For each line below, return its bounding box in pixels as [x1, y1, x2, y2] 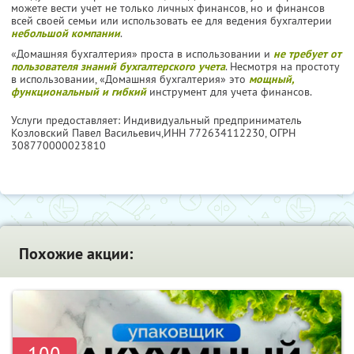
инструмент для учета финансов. [146, 84, 312, 99]
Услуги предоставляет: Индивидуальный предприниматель [11, 112, 302, 127]
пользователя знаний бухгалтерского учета [11, 58, 225, 73]
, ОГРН [265, 125, 296, 140]
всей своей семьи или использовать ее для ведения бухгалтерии [11, 13, 332, 28]
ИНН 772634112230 [164, 125, 265, 140]
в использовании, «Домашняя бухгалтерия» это [11, 71, 249, 86]
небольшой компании [11, 25, 120, 40]
